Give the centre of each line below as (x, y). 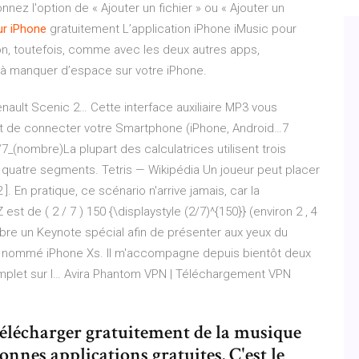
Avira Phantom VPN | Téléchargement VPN (177, 274)
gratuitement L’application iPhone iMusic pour (171, 29)
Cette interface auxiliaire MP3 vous (182, 107)
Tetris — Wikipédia (151, 170)
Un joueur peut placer (260, 170)
